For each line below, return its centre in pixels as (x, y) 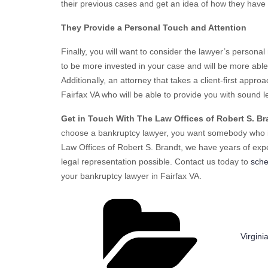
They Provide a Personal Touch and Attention (154, 27)
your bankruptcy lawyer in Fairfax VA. (131, 176)
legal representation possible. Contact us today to (156, 161)
